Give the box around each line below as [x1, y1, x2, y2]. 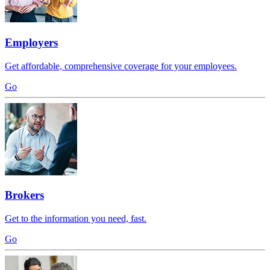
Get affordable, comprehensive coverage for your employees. [5, 60, 237, 71]
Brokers [5, 189, 44, 202]
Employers [5, 36, 58, 49]
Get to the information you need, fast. [5, 213, 146, 224]
